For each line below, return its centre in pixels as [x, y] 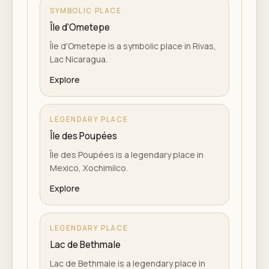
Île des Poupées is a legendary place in [127, 155]
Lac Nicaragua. [79, 59]
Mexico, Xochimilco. [89, 168]
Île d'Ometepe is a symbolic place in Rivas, [133, 46]
